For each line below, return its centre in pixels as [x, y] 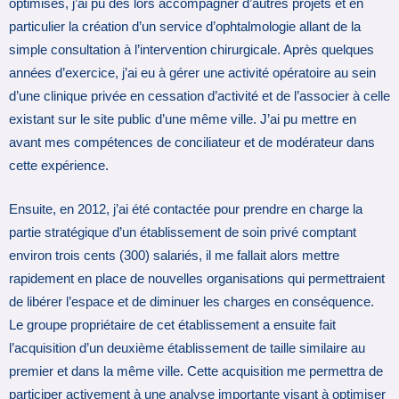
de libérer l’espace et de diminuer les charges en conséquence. [191, 302]
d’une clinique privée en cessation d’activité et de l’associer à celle [199, 96]
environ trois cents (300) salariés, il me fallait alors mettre [174, 256]
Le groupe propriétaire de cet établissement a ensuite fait [172, 326]
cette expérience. [59, 165]
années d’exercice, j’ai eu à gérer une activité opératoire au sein [192, 73]
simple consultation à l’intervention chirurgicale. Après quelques [191, 49]
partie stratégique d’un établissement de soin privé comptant [183, 233]
